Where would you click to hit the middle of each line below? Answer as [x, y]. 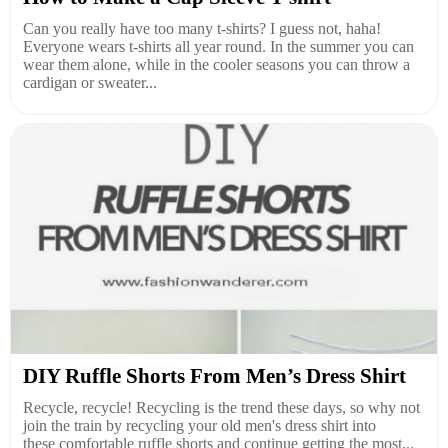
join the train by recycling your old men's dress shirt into [199, 426]
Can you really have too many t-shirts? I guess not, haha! [202, 29]
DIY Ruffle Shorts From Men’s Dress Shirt [214, 376]
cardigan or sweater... [90, 83]
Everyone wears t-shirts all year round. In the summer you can [218, 47]
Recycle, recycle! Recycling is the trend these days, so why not [221, 408]
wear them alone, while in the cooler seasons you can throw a [216, 65]
